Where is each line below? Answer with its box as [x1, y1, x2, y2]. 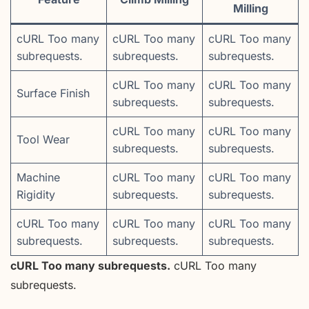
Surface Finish [17, 86, 90, 100]
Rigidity [17, 187, 55, 201]
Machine [17, 170, 60, 184]
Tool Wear [17, 132, 70, 146]
